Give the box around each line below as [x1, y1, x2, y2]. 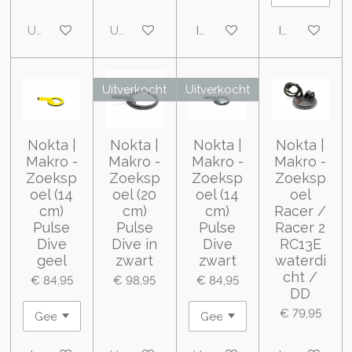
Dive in [112, 235, 158, 252]
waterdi [274, 251, 326, 269]
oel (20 [112, 185, 157, 203]
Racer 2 [275, 218, 326, 236]
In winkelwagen [196, 23, 283, 38]
